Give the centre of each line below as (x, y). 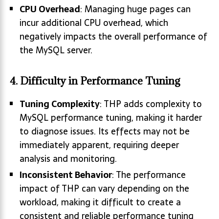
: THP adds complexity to (151, 104)
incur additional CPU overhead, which (94, 23)
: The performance (149, 175)
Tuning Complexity (60, 104)
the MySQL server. (56, 50)
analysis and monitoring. (68, 159)
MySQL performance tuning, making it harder (111, 118)
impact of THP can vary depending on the (104, 189)
